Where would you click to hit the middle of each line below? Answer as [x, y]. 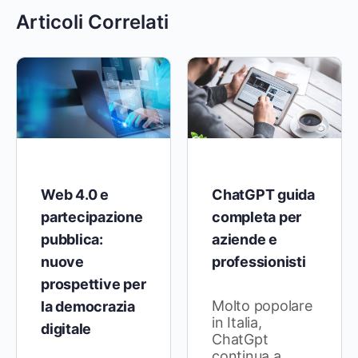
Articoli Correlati [92, 22]
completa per [257, 217]
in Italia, [237, 322]
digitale [66, 328]
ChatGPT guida [263, 194]
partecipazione [92, 217]
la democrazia [88, 306]
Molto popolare [262, 305]
